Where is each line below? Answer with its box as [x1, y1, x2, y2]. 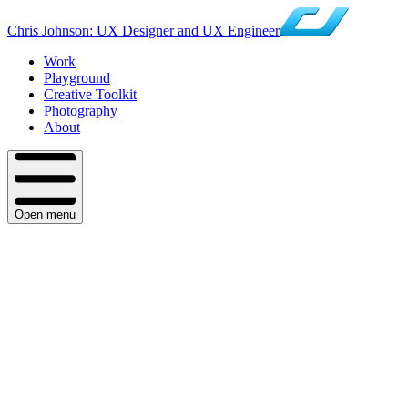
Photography [44, 103, 117, 118]
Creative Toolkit [44, 87, 137, 102]
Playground [44, 70, 110, 86]
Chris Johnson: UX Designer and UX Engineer [7, 23, 280, 38]
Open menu [15, 207, 76, 221]
